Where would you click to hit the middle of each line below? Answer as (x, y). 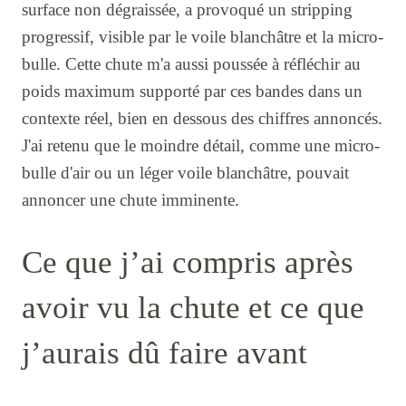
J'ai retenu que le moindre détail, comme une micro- (201, 145)
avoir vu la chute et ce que (193, 307)
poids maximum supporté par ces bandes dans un (192, 91)
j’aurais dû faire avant (164, 353)
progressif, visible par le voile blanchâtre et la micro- (203, 36)
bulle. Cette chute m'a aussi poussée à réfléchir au (191, 63)
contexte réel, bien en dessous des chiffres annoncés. (202, 118)
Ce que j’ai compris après (188, 262)
